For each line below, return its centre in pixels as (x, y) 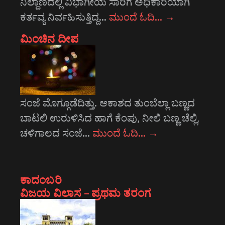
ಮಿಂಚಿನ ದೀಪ (49, 38)
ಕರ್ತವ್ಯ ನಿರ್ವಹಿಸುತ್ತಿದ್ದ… (65, 17)
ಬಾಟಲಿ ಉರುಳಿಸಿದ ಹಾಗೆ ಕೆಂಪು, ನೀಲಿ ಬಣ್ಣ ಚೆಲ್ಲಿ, (110, 118)
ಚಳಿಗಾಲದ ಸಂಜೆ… (56, 133)
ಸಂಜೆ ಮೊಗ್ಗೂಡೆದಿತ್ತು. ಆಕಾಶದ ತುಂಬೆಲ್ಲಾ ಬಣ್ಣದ (107, 103)
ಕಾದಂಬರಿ (41, 180)
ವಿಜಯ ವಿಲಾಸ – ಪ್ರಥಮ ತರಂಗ (86, 193)
